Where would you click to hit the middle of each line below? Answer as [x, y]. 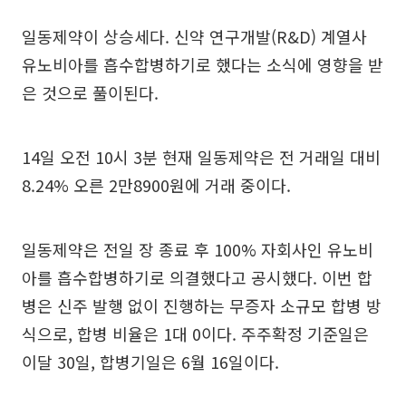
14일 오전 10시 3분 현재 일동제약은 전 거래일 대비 [201, 156]
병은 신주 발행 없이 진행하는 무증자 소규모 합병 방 [202, 305]
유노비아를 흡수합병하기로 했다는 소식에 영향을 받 [203, 64]
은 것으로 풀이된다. [90, 92]
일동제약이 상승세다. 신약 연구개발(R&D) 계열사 [194, 36]
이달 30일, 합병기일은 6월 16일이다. [150, 361]
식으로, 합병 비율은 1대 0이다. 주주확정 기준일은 [195, 333]
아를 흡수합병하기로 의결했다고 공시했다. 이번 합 [197, 277]
